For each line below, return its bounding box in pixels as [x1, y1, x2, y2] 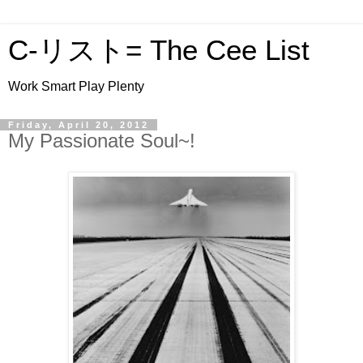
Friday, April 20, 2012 [8, 120, 149, 130]
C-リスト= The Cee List [8, 35, 310, 66]
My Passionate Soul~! [8, 130, 195, 152]
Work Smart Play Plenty [8, 79, 144, 93]
